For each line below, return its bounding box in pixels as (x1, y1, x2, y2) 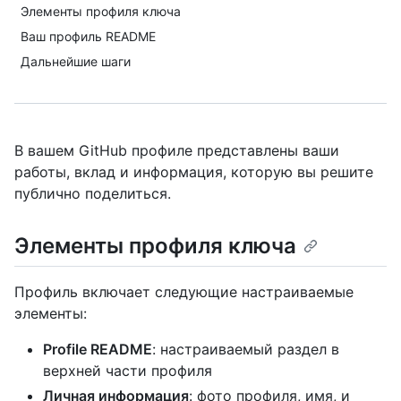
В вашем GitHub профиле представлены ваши (14, 141, 339, 159)
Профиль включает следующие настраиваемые (14, 283, 354, 302)
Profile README (43, 340, 152, 359)
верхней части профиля (43, 362, 212, 380)
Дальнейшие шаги (21, 54, 131, 69)
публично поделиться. (14, 184, 171, 202)
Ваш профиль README (21, 29, 156, 44)
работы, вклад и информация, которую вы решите (14, 163, 373, 181)
